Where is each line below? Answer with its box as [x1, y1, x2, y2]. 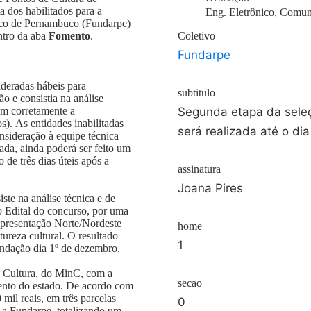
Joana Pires [178, 181, 243, 195]
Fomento [49, 30, 90, 42]
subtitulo [178, 87, 215, 99]
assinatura [178, 163, 221, 175]
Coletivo [178, 30, 215, 42]
